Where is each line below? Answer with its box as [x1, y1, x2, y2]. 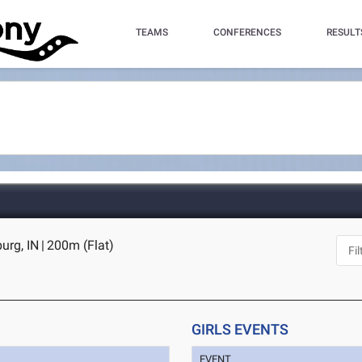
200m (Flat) [47, 238, 115, 253]
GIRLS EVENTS [192, 321, 289, 338]
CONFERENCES [213, 27, 281, 38]
